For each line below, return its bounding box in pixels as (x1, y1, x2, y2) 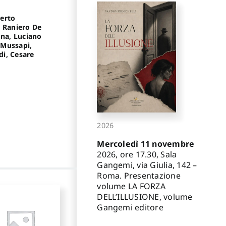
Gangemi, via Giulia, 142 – (97, 159, 197, 171)
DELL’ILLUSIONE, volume (97, 191, 193, 202)
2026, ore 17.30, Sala (97, 148, 177, 160)
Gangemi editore (97, 201, 163, 213)
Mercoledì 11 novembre (97, 138, 195, 149)
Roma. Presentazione (97, 169, 181, 181)
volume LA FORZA (97, 180, 165, 192)
